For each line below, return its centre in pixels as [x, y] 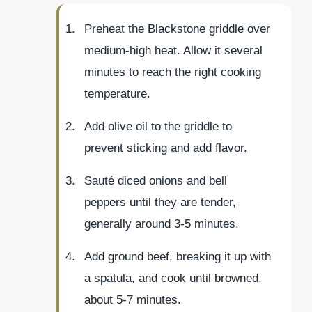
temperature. [117, 93]
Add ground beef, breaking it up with [178, 256]
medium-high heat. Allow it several [173, 50]
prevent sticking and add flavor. [166, 148]
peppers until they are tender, [160, 202]
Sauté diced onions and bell [156, 180]
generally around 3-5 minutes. [162, 224]
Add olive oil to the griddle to [158, 126]
